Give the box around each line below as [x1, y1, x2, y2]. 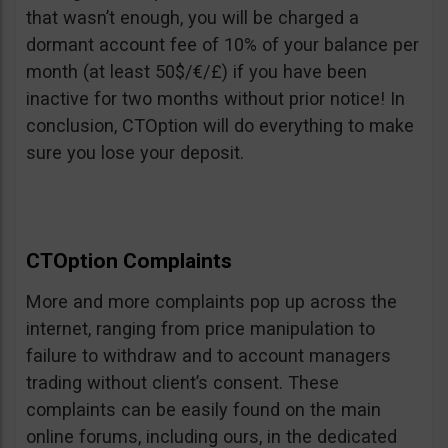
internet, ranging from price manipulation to [26, 318, 375, 340]
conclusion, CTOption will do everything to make [26, 115, 414, 137]
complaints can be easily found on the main [26, 399, 381, 421]
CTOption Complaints [26, 249, 232, 274]
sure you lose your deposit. [26, 142, 244, 164]
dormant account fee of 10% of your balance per [26, 34, 419, 56]
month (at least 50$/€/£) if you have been [26, 61, 367, 83]
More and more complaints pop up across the [26, 291, 397, 313]
